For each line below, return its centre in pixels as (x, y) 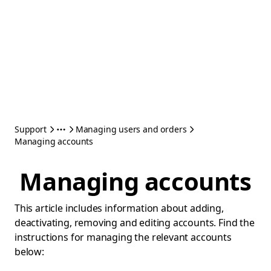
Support (31, 129)
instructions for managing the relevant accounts (123, 237)
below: (29, 252)
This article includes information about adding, (119, 208)
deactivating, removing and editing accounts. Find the (135, 223)
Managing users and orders (131, 129)
